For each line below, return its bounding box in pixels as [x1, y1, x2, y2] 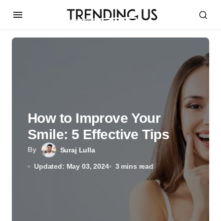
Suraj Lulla [60, 146, 95, 154]
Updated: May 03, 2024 [34, 162, 109, 170]
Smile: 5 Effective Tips [28, 127, 170, 142]
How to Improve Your [28, 110, 161, 126]
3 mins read [115, 162, 153, 170]
